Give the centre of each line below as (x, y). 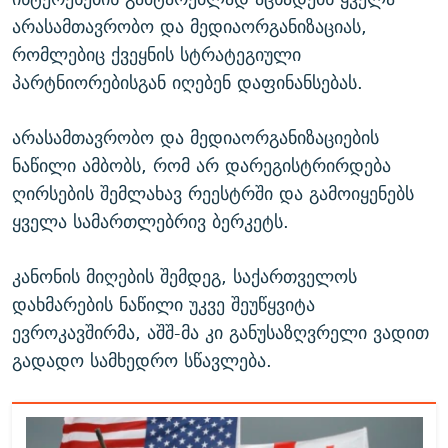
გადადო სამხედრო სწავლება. (142, 360)
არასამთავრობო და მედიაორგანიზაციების (195, 137)
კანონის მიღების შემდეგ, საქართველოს (184, 276)
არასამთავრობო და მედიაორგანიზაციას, (189, 26)
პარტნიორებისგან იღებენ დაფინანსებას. (187, 82)
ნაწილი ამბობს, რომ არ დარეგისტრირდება (201, 165)
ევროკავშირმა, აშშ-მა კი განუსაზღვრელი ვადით (220, 332)
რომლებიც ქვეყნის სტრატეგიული (156, 54)
